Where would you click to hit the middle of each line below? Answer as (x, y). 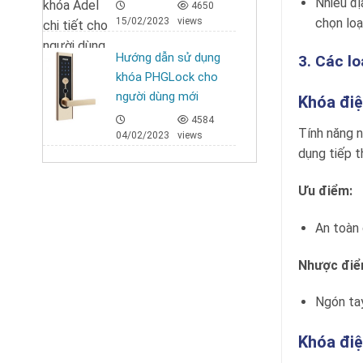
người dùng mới (157, 96)
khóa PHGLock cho (167, 77)
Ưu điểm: (325, 190)
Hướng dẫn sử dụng (168, 58)
